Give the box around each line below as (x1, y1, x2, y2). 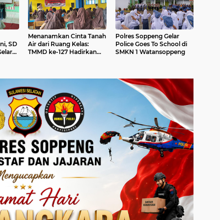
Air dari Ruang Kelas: (28, 40, 89, 48)
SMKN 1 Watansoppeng (115, 48, 185, 56)
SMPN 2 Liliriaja (28, 64, 74, 72)
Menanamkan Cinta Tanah (28, 32, 106, 40)
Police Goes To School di (115, 40, 187, 48)
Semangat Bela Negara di (28, 56, 103, 64)
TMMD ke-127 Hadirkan (28, 48, 97, 56)
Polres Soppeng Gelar (115, 32, 179, 40)
